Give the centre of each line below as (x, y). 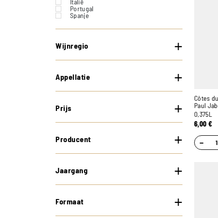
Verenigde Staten (94, 22)
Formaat (70, 201)
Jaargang (72, 170)
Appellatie (73, 77)
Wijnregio (72, 45)
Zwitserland (87, 29)
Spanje (80, 15)
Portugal (82, 9)
